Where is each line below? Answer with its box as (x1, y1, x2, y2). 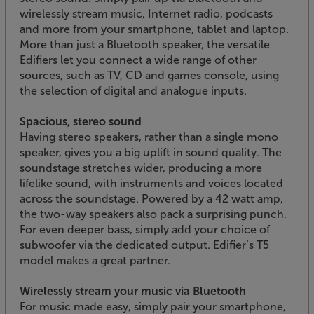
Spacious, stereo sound (20, 114, 142, 128)
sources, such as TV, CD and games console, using (20, 68, 279, 82)
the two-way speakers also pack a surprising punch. (20, 207, 287, 221)
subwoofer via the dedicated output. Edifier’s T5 (20, 238, 269, 252)
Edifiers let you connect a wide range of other (20, 53, 257, 67)
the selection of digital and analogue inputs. (20, 83, 247, 97)
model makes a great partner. (20, 253, 170, 267)
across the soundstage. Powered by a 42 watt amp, (20, 191, 283, 205)
